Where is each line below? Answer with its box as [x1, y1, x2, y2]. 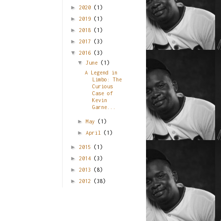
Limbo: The [92, 76, 122, 82]
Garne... [92, 104, 116, 110]
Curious [92, 83, 113, 89]
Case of [92, 90, 113, 96]
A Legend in [84, 69, 117, 75]
